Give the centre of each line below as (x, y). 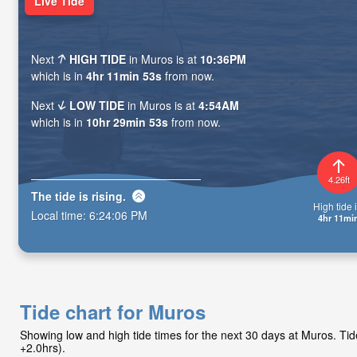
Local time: (60, 215)
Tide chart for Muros (113, 312)
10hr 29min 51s (127, 122)
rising (107, 196)
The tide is (61, 196)
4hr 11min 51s (124, 76)
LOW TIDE (97, 106)
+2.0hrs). (43, 347)
